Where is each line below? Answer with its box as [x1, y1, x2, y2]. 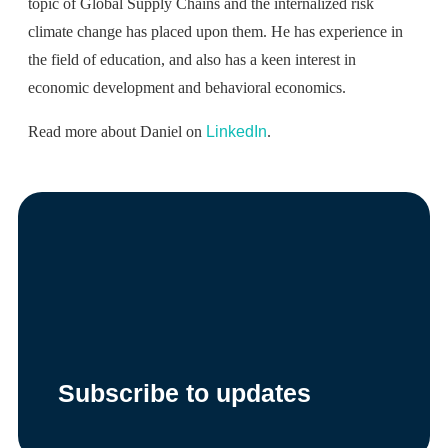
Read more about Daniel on [28, 123, 206, 141]
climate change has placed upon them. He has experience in [28, 23, 403, 41]
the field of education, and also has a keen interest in [28, 51, 356, 69]
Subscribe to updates [58, 379, 311, 408]
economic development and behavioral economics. [28, 79, 346, 97]
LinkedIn [206, 123, 267, 141]
